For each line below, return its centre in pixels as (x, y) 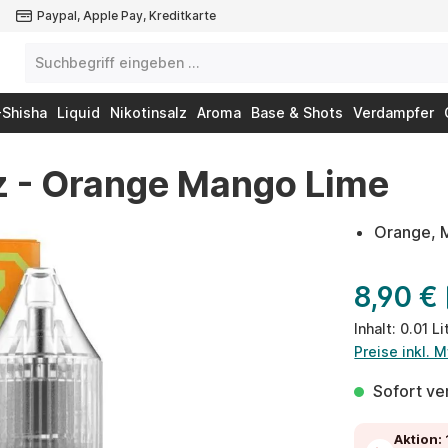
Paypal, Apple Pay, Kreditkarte (127, 15)
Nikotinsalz (148, 112)
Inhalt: (377, 328)
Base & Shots (297, 112)
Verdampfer (393, 112)
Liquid (78, 112)
